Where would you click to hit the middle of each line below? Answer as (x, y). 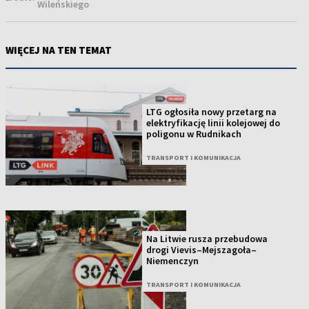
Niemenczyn (173, 260)
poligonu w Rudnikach (194, 134)
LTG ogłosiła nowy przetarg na (212, 112)
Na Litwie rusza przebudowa (207, 238)
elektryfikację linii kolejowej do (213, 123)
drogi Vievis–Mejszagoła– (202, 249)
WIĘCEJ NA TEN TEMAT (59, 50)
